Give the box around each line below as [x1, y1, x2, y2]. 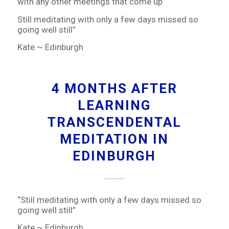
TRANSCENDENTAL [47, 114, 181, 130]
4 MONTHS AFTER [51, 80, 177, 96]
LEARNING [78, 97, 151, 113]
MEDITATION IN [60, 131, 169, 147]
